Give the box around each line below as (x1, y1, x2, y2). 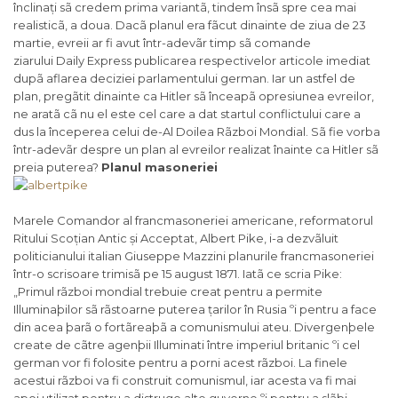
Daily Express (56, 53, 131, 68)
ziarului (13, 53, 56, 68)
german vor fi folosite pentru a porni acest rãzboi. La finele (13, 355, 347, 370)
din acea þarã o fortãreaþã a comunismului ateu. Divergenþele (13, 320, 375, 335)
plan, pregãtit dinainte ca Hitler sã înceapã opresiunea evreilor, (13, 89, 374, 104)
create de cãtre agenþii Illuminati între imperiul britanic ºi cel (13, 338, 360, 353)
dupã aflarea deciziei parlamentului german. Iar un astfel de (13, 71, 355, 86)
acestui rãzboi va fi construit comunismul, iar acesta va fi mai (13, 373, 356, 388)
